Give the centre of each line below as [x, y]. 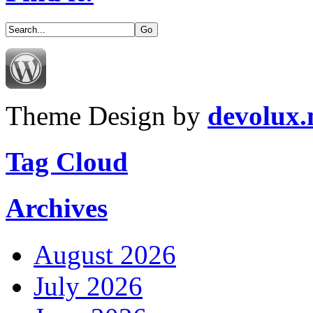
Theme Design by [107, 115]
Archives [57, 208]
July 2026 [88, 286]
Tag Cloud [67, 162]
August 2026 [105, 254]
